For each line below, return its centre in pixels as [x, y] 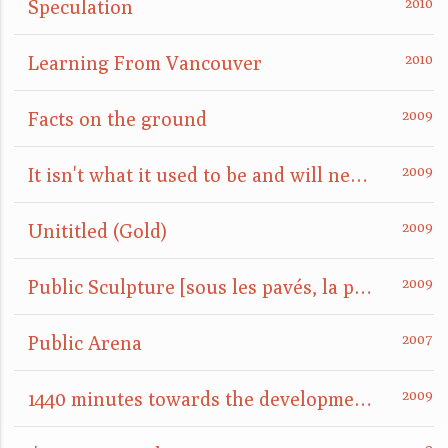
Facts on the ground [117, 119]
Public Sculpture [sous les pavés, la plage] [363, 287]
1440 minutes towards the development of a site [363, 399]
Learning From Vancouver [145, 63]
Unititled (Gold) [97, 231]
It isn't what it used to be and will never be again [359, 175]
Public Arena [85, 343]
